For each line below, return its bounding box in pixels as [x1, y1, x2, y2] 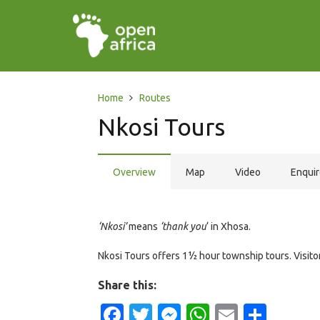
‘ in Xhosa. [206, 221, 251, 232]
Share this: [98, 279, 156, 291]
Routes [139, 92, 171, 104]
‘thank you [160, 221, 206, 232]
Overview [113, 166, 156, 178]
